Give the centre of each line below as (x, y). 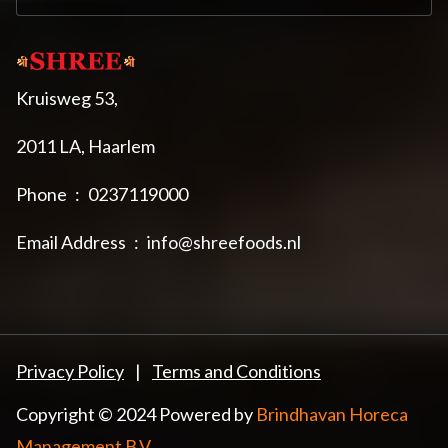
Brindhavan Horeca (332, 413)
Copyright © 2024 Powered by (136, 413)
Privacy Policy (70, 370)
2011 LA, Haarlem (85, 145)
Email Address (71, 241)
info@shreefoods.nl (224, 241)
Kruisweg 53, (67, 97)
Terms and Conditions (236, 370)
